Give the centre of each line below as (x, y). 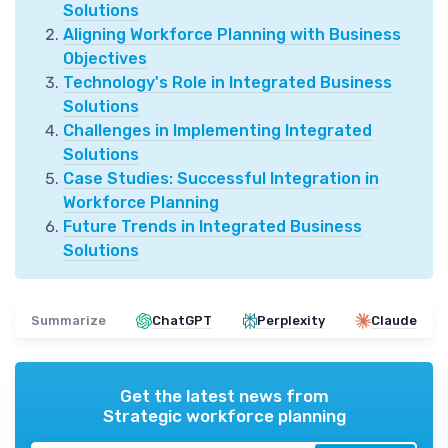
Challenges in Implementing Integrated (217, 131)
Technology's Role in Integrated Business (227, 83)
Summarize (68, 321)
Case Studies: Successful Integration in (221, 179)
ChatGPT (182, 321)
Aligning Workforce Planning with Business (232, 35)
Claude (393, 321)
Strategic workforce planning (224, 416)
